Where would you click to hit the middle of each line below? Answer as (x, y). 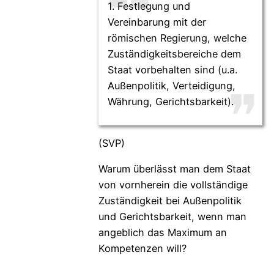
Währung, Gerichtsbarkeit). (170, 101)
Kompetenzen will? (142, 249)
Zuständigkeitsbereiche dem (174, 54)
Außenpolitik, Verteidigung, (171, 85)
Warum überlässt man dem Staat (174, 169)
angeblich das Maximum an (162, 233)
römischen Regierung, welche (177, 38)
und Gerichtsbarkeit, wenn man (172, 217)
